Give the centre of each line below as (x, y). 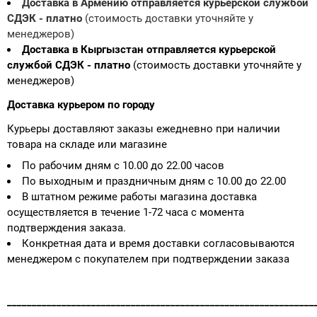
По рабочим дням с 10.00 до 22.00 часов (123, 165)
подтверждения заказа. (67, 227)
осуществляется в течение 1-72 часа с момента (126, 212)
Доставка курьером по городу (81, 104)
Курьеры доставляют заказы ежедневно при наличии (144, 128)
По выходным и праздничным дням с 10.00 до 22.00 (154, 181)
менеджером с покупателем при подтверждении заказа (148, 259)
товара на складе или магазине (87, 144)
